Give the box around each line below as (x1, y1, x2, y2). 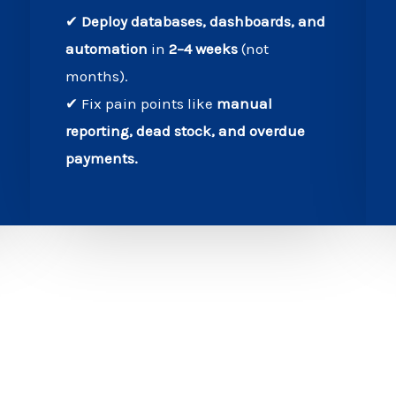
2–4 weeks (169, 40, 238, 58)
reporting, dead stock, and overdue (65, 122, 305, 141)
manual (217, 95, 272, 113)
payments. (65, 149, 138, 168)
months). (65, 67, 128, 86)
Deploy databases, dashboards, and (81, 12, 325, 31)
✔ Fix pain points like (65, 95, 217, 113)
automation (65, 40, 148, 58)
